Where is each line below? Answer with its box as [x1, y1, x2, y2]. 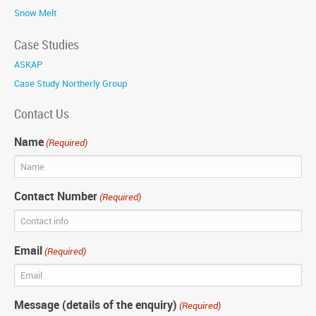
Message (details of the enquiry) [14, 297, 177, 313]
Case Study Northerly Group [14, 77, 127, 90]
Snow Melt [14, 6, 56, 20]
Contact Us [14, 105, 69, 123]
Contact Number [14, 188, 97, 205]
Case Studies [14, 36, 79, 54]
